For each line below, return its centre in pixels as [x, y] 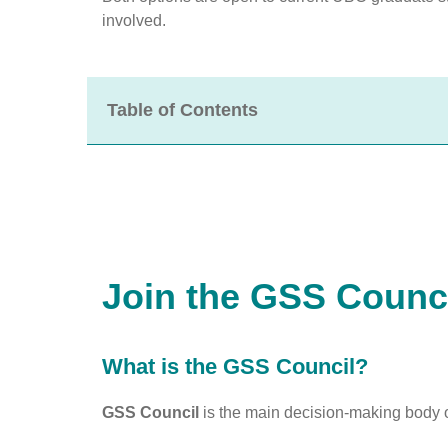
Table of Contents [182, 109]
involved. [134, 20]
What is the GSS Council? [235, 366]
